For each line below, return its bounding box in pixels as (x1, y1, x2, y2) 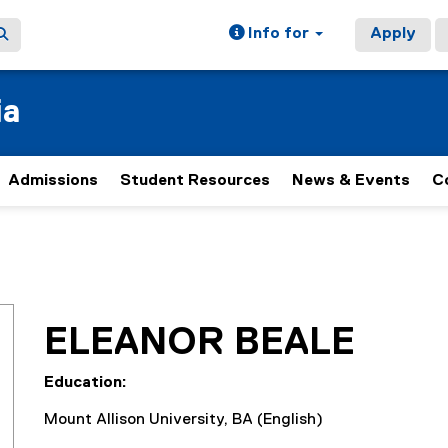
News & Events (292, 173, 410, 189)
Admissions (8, 173, 98, 189)
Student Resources (120, 173, 270, 189)
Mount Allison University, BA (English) (44, 412, 323, 428)
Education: (44, 375, 131, 391)
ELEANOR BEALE (44, 324, 355, 362)
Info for (244, 26, 313, 42)
